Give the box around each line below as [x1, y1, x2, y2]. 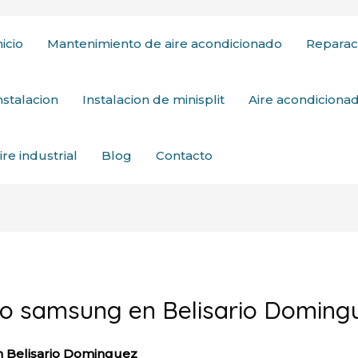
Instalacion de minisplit [82, 92, 225, 107]
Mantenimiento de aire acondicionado [47, 36, 282, 51]
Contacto [156, 148, 213, 163]
